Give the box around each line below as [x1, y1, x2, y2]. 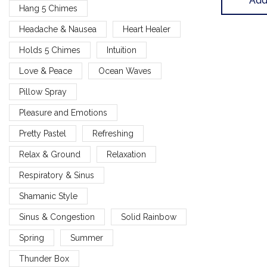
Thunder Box [19, 253, 69, 263]
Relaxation [106, 149, 146, 159]
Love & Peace [19, 66, 72, 76]
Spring [19, 232, 44, 243]
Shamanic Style [19, 191, 77, 201]
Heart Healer [122, 24, 170, 34]
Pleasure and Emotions [19, 107, 107, 117]
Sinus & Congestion [19, 212, 95, 222]
